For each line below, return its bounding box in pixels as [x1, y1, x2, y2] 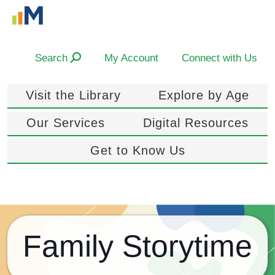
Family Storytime [23, 229, 252, 264]
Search [35, 52, 71, 64]
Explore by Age [158, 88, 249, 103]
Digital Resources [143, 116, 249, 130]
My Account [104, 52, 158, 64]
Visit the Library [26, 88, 122, 103]
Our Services [26, 116, 105, 130]
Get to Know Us [90, 144, 185, 158]
